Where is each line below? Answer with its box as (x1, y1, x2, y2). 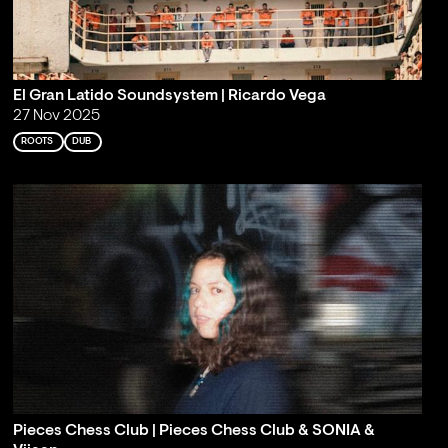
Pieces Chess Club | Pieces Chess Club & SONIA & (12, 422, 375, 439)
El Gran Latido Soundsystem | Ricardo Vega (12, 88, 326, 105)
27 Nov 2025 (12, 108, 100, 125)
